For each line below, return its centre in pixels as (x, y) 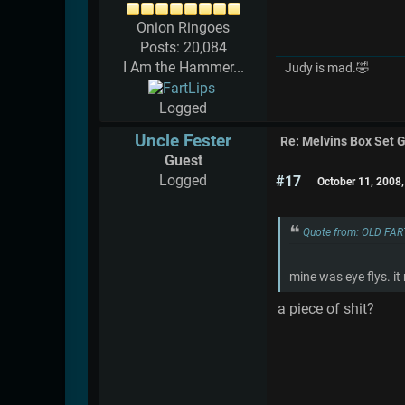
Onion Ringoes (183, 28)
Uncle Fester (183, 141)
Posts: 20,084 (183, 48)
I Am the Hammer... (183, 68)
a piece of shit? (326, 309)
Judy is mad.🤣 (327, 69)
